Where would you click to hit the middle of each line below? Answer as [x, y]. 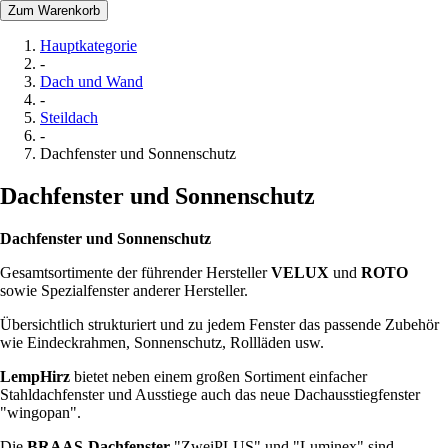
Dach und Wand [91, 81]
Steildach [69, 117]
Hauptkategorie [88, 45]
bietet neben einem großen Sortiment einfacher [218, 376]
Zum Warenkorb [54, 10]
